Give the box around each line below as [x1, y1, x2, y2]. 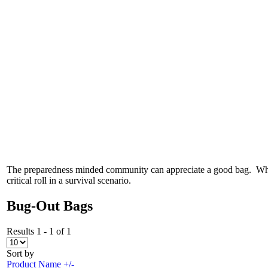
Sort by [7, 248, 34, 259]
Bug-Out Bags [7, 198, 93, 214]
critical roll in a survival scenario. [7, 175, 133, 186]
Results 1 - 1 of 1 [7, 226, 71, 237]
